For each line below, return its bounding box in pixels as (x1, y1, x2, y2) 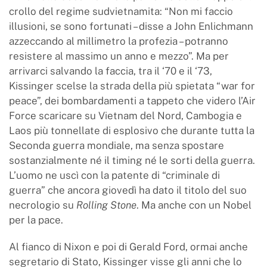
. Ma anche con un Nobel (136, 198, 252, 211)
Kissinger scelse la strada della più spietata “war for (9, 79, 255, 92)
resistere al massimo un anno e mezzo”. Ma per (9, 49, 229, 62)
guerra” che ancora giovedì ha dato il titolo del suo (9, 184, 247, 196)
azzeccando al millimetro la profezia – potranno (9, 35, 228, 47)
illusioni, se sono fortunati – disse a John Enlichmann (9, 20, 253, 32)
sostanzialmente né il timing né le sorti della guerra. (9, 154, 255, 166)
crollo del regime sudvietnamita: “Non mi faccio (9, 5, 233, 17)
